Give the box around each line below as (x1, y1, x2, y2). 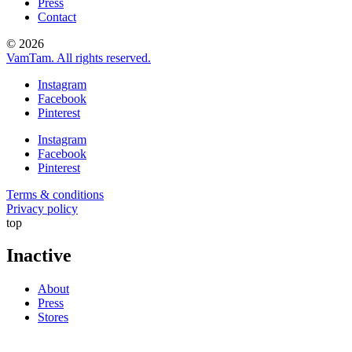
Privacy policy (6, 201, 78, 215)
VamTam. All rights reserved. (6, 50, 151, 64)
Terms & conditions (6, 187, 104, 201)
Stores (38, 310, 68, 324)
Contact (38, 9, 76, 24)
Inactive (6, 245, 71, 266)
